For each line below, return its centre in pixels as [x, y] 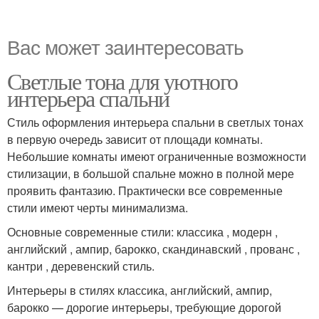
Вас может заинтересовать [125, 46]
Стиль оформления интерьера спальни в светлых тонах [155, 122]
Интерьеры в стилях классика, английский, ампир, [140, 290]
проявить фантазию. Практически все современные [145, 190]
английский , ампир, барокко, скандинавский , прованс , [153, 249]
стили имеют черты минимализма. [98, 207]
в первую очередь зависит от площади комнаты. [135, 139]
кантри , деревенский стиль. [81, 266]
